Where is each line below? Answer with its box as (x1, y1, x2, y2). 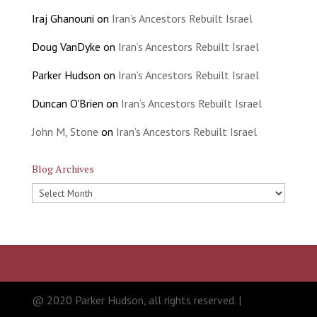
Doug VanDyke (31, 39, 100, 54)
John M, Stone (31, 124, 98, 139)
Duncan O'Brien (31, 96, 103, 110)
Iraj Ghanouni (31, 11, 94, 25)
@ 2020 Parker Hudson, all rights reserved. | (31, 292, 241, 307)
